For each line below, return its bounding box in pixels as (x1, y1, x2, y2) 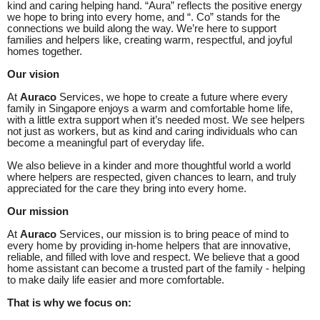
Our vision (7, 68, 59, 80)
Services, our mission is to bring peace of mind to (59, 228, 289, 240)
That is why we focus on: (7, 296, 131, 309)
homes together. (7, 45, 82, 57)
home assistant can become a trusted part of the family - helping (7, 262, 305, 274)
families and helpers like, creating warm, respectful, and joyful (7, 34, 292, 46)
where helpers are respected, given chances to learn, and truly (7, 171, 296, 183)
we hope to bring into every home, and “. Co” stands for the (7, 11, 280, 23)
